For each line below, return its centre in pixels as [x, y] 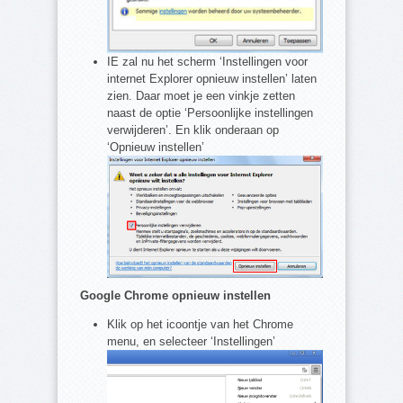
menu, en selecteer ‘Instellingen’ [191, 342]
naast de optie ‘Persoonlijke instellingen [210, 112]
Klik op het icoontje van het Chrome [200, 325]
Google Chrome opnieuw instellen [175, 296]
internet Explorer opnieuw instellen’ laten [212, 78]
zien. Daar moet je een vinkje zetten [201, 95]
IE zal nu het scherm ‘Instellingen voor [207, 61]
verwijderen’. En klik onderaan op [193, 130]
